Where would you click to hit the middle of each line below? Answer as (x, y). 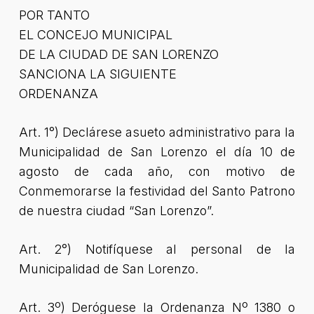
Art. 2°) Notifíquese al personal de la (157, 249)
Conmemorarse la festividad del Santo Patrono (157, 191)
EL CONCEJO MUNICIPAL (95, 35)
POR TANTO (54, 15)
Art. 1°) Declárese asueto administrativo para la (157, 132)
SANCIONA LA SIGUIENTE (97, 74)
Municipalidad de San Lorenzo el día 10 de (157, 152)
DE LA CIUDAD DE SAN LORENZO (118, 54)
